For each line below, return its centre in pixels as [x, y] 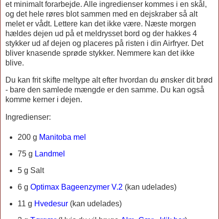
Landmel [50, 154]
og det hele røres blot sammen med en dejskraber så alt [101, 14]
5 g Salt [31, 171]
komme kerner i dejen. [45, 100]
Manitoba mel [62, 137]
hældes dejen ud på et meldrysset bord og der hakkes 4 [101, 33]
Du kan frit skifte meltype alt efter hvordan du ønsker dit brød [109, 80]
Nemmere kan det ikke [156, 53]
